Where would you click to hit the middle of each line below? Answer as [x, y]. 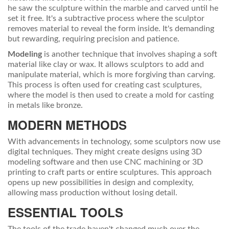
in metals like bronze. [45, 106]
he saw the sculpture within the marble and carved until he [113, 8]
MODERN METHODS [67, 125]
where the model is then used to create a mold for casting [111, 95]
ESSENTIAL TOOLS [65, 212]
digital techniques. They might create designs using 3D [105, 152]
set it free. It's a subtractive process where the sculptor [106, 19]
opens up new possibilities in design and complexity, [101, 183]
